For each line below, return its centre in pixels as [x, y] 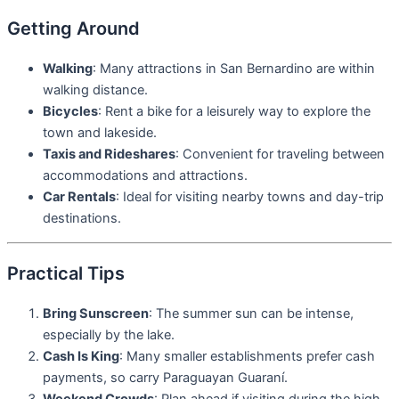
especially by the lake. [109, 335]
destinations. [82, 219]
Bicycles [70, 112]
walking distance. [95, 90]
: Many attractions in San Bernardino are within [234, 69]
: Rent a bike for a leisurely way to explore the [234, 112]
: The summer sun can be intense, [251, 314]
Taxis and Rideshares [109, 155]
